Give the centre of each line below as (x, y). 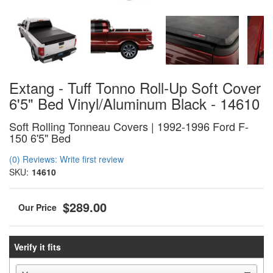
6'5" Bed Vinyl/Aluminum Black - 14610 (134, 103)
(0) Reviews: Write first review (66, 159)
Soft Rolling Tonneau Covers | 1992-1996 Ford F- (129, 126)
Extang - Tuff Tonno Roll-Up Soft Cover (135, 87)
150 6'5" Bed (40, 138)
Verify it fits (37, 246)
